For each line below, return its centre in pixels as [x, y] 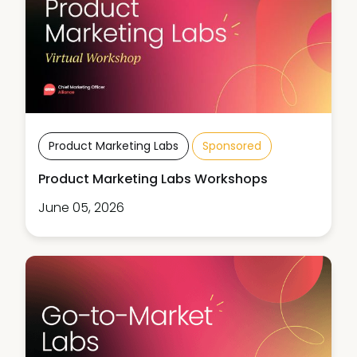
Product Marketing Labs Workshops [153, 178]
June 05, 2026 [81, 207]
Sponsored [232, 145]
